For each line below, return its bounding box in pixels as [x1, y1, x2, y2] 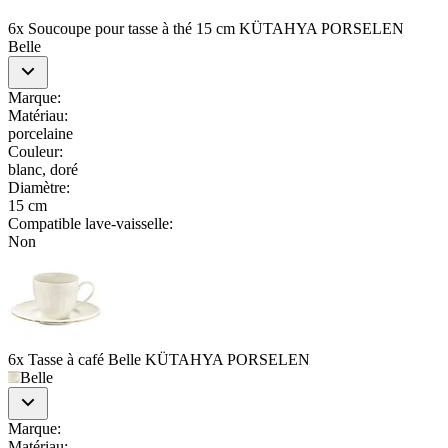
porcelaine [8, 124, 73, 142]
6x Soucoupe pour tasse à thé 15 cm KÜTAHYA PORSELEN [8, 19, 404, 37]
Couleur [8, 142, 59, 160]
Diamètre [8, 178, 66, 196]
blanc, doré [8, 160, 78, 178]
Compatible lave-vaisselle [8, 214, 169, 232]
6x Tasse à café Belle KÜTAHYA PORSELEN [8, 350, 310, 368]
